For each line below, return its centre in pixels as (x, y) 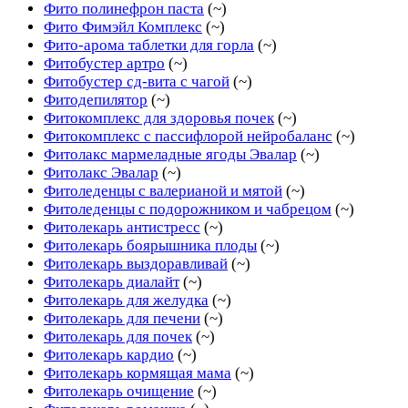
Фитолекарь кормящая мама (138, 372)
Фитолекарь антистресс (122, 227)
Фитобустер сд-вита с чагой (137, 81)
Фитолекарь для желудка (126, 300)
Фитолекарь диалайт (112, 281)
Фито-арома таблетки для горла (149, 45)
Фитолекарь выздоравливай (136, 263)
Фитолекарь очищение (119, 391)
